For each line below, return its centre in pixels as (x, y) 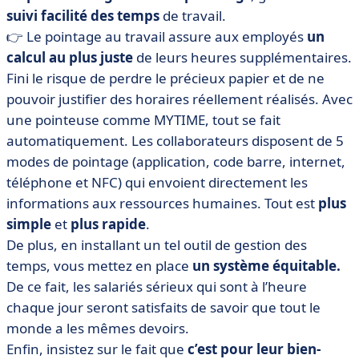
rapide (124, 224)
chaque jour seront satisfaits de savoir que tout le (163, 307)
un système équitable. (266, 266)
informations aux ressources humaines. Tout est (162, 203)
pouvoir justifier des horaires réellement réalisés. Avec (179, 99)
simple (29, 224)
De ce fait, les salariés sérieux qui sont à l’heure (157, 286)
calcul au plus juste (70, 57)
